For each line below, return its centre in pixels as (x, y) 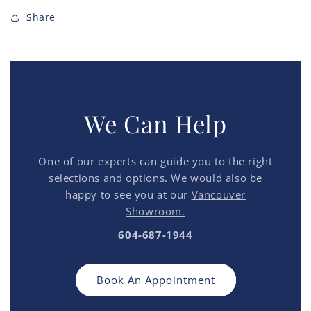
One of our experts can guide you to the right (155, 161)
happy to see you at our (128, 194)
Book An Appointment (155, 280)
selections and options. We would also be (155, 177)
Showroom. (155, 211)
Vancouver (218, 194)
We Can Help (155, 123)
